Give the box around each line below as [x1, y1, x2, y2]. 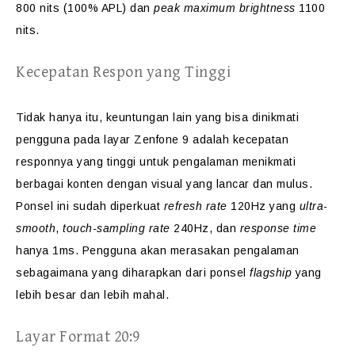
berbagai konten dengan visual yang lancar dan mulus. [16, 177, 312, 190]
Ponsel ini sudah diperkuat [16, 200, 164, 212]
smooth [16, 222, 55, 235]
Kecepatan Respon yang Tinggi [16, 63, 231, 82]
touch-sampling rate [63, 222, 174, 235]
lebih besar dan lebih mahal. [16, 288, 169, 301]
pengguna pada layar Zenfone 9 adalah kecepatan [16, 133, 288, 146]
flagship [250, 266, 292, 279]
